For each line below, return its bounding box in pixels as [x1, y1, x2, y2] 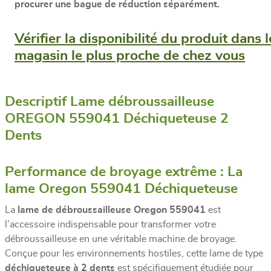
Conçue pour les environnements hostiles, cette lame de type [5, 248, 263, 258]
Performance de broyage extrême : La [5, 165, 243, 179]
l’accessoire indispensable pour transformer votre [5, 219, 216, 229]
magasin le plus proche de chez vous [15, 48, 245, 63]
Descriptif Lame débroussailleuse [5, 94, 214, 109]
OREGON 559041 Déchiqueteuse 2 [5, 111, 229, 126]
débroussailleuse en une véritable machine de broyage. [5, 233, 237, 244]
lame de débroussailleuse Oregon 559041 [18, 204, 206, 215]
